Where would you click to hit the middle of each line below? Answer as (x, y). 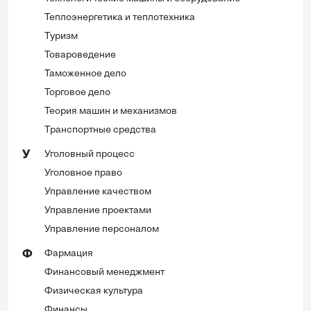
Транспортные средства (100, 131)
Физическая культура (94, 292)
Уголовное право (83, 174)
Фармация (69, 254)
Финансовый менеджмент (104, 273)
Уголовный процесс (90, 155)
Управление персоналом (102, 230)
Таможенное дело (85, 74)
